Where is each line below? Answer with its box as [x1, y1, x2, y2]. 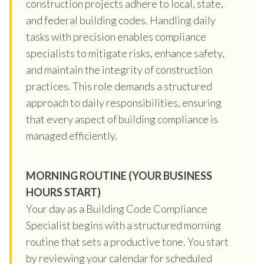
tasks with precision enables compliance [26, 29, 206, 43]
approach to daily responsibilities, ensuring [26, 95, 222, 109]
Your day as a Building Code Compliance [26, 202, 207, 215]
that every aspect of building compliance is [26, 112, 218, 126]
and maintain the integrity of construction [26, 62, 213, 76]
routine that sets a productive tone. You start [26, 235, 229, 248]
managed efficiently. [26, 128, 117, 142]
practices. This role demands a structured [26, 79, 212, 93]
